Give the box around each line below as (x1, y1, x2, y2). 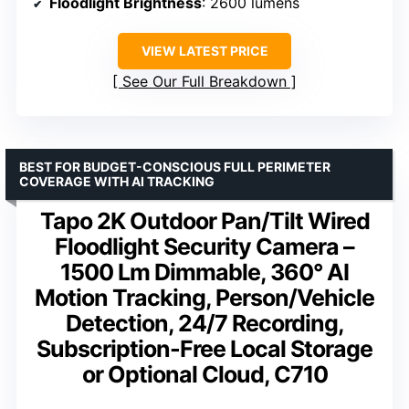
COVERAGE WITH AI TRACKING (19, 173, 215, 190)
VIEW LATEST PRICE (141, 43, 268, 59)
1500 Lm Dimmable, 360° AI (60, 258, 349, 287)
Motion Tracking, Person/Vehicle (35, 284, 374, 312)
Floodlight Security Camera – (55, 233, 354, 261)
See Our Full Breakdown (122, 72, 287, 91)
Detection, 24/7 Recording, (65, 309, 344, 338)
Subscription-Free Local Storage (37, 335, 372, 363)
